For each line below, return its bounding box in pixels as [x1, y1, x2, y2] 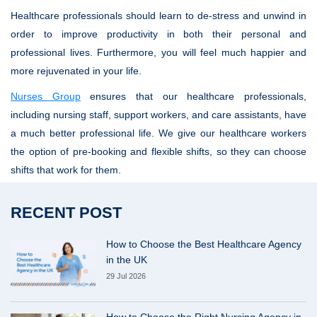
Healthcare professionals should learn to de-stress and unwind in [11, 10, 306, 21]
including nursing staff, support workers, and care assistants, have [11, 109, 306, 120]
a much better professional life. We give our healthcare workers [11, 127, 306, 139]
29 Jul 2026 [106, 272, 146, 280]
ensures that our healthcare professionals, [80, 91, 307, 102]
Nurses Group [11, 91, 81, 102]
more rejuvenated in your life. [11, 65, 142, 76]
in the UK [106, 254, 147, 265]
